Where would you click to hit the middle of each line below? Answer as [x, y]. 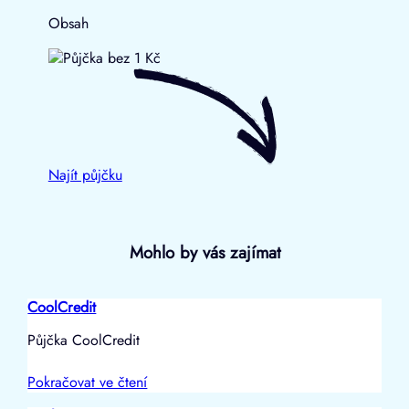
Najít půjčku [85, 174]
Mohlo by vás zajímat [204, 252]
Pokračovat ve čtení [88, 382]
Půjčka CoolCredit [84, 340]
